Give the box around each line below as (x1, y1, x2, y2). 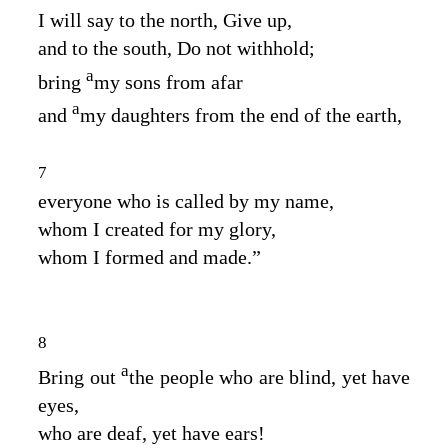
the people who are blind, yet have (129, 365, 410, 388)
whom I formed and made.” (38, 245, 261, 268)
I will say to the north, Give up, (38, 8, 292, 31)
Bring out (38, 365, 121, 388)
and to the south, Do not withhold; (38, 36, 315, 59)
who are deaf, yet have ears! (38, 421, 265, 444)
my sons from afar (94, 70, 243, 93)
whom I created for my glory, (38, 217, 276, 240)
